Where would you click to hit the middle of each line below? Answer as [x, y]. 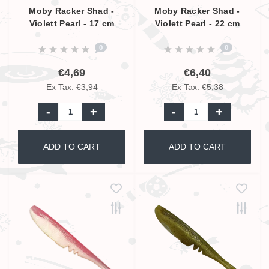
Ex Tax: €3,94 [72, 87]
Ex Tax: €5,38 [197, 87]
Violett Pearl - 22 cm [197, 23]
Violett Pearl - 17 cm [72, 23]
